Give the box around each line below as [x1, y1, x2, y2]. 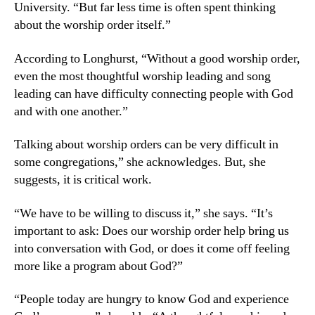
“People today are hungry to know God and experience [14, 291, 289, 307]
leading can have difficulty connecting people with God [14, 85, 293, 102]
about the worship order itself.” [14, 17, 171, 33]
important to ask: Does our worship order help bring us [14, 222, 289, 239]
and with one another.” [14, 103, 128, 120]
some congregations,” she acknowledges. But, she [14, 154, 266, 170]
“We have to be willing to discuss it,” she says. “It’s [14, 205, 273, 221]
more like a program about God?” [14, 257, 183, 274]
